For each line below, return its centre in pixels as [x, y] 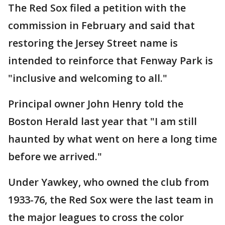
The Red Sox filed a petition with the [97, 8]
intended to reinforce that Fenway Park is [110, 61]
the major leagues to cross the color [96, 217]
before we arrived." [55, 156]
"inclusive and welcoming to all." [88, 78]
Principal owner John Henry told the [96, 104]
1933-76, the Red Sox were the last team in [111, 200]
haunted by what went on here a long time [113, 139]
